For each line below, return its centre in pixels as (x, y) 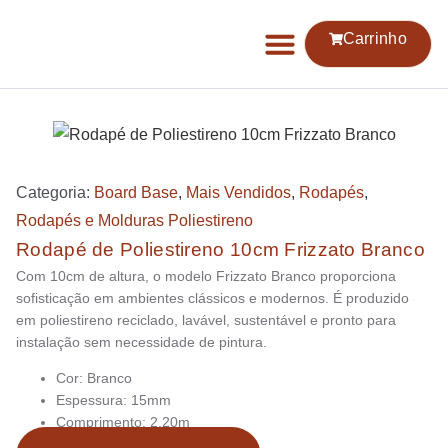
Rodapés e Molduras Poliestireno (134, 220)
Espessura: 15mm (113, 400)
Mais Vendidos (238, 192)
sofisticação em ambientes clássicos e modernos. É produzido (212, 298)
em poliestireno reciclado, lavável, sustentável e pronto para (206, 320)
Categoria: (55, 192)
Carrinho (374, 38)
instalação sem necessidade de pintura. (141, 342)
